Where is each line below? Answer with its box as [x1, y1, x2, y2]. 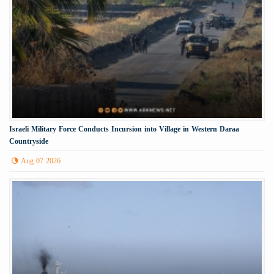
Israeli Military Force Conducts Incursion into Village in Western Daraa [9, 122, 239, 136]
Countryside [9, 135, 48, 149]
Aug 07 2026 [21, 154, 61, 168]
